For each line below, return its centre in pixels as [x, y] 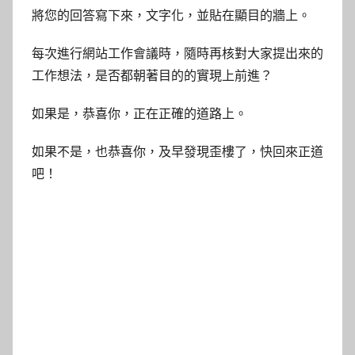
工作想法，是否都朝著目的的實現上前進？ [152, 76]
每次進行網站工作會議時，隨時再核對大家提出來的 [177, 54]
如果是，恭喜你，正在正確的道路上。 [139, 114]
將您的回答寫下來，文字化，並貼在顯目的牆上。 [171, 16]
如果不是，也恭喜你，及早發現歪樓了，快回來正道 [177, 152]
